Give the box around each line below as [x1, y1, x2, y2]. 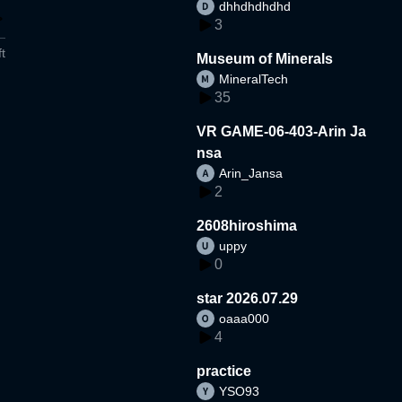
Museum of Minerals [197, 50, 334, 66]
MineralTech [219, 71, 289, 86]
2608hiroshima [197, 217, 298, 233]
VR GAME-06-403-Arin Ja [197, 123, 367, 139]
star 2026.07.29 [197, 290, 299, 306]
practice [197, 363, 252, 379]
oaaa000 [219, 310, 270, 326]
